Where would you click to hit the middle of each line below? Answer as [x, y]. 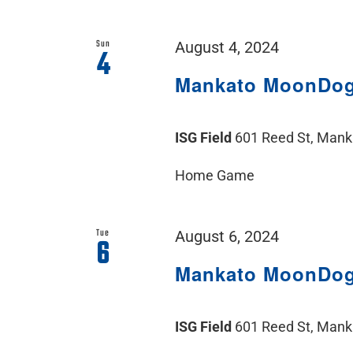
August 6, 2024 [227, 236]
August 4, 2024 [227, 48]
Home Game [215, 175]
